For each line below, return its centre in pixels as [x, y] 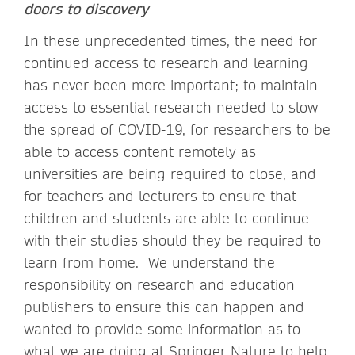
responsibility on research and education [159, 284]
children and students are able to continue [166, 218]
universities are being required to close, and [170, 174]
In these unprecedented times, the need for [170, 40]
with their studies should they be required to [172, 240]
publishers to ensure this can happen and [164, 307]
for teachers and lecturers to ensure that [160, 196]
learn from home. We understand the [149, 262]
